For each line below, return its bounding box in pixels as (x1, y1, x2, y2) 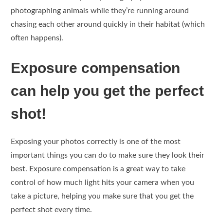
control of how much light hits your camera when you (11, 178, 195, 186)
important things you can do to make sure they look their (11, 151, 205, 159)
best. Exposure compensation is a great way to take (11, 164, 186, 173)
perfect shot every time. (11, 205, 92, 214)
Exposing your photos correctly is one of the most (11, 137, 181, 145)
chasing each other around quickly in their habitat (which (11, 20, 205, 28)
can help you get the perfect (11, 82, 204, 99)
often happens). (11, 34, 64, 42)
